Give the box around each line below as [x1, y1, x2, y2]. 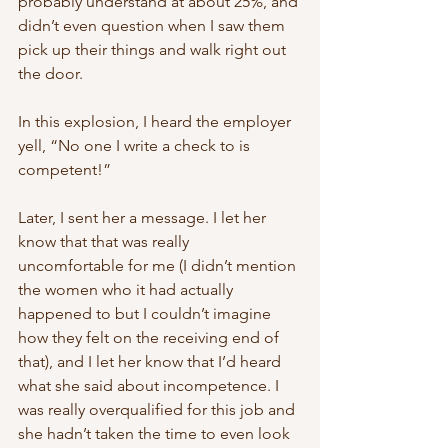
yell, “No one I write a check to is [18, 136, 254, 156]
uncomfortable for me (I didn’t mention [18, 256, 300, 276]
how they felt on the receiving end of [18, 328, 283, 348]
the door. [18, 64, 87, 84]
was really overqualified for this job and [18, 400, 299, 420]
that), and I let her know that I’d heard [18, 352, 285, 372]
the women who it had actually [18, 280, 237, 300]
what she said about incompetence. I [18, 376, 283, 396]
